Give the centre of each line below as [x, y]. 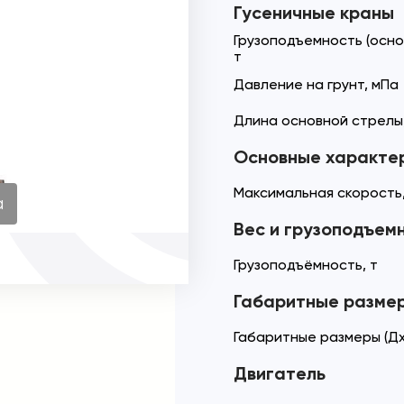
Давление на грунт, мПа [316, 84]
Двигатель [280, 373]
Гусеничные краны [314, 13]
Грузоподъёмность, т [306, 265]
